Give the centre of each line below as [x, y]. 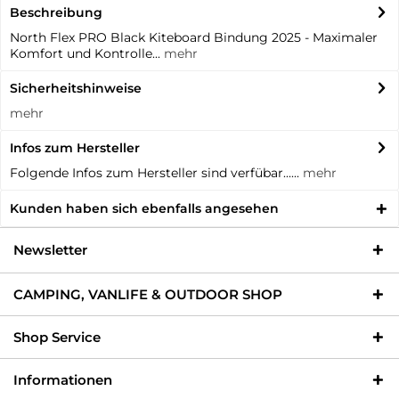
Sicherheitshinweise [76, 88]
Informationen [63, 380]
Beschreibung [56, 12]
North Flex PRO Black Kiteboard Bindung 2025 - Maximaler [194, 37]
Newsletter [50, 250]
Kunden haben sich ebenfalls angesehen [144, 208]
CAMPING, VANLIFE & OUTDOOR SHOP [148, 294]
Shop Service [57, 337]
